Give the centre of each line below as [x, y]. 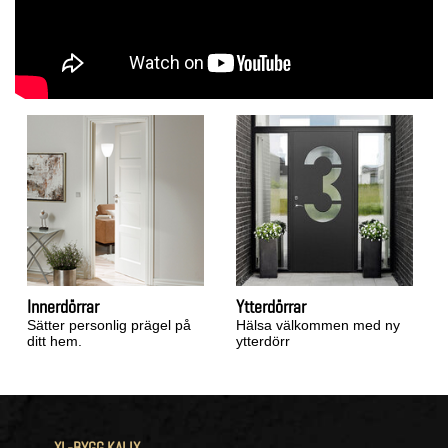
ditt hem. [54, 340]
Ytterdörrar [270, 306]
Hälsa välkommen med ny [317, 324]
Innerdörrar [63, 306]
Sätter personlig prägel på [109, 324]
